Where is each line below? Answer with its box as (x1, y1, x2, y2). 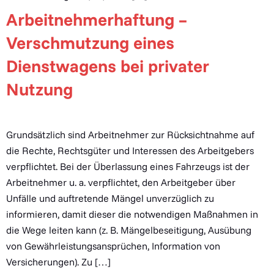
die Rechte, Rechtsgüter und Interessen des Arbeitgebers (6, 144, 254, 157)
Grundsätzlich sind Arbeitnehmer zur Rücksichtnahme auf (6, 128, 254, 141)
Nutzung (6, 78, 73, 100)
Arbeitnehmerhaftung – (6, 9, 187, 30)
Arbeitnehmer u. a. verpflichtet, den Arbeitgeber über (6, 176, 235, 188)
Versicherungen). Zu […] (6, 256, 111, 268)
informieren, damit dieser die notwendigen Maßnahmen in (6, 208, 258, 220)
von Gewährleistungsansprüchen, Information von (6, 240, 220, 252)
